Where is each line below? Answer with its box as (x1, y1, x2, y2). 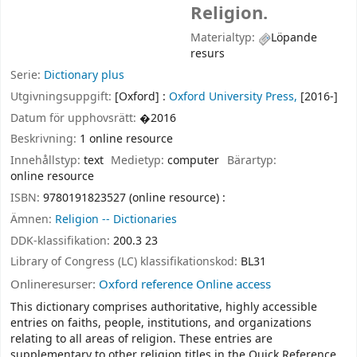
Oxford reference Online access (99, 276, 271, 294)
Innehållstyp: (10, 152, 84, 170)
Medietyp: (111, 152, 168, 170)
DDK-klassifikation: (10, 232, 113, 249)
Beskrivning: (10, 131, 80, 148)
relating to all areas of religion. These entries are (10, 330, 273, 347)
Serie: (10, 66, 44, 84)
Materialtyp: (190, 29, 259, 47)
